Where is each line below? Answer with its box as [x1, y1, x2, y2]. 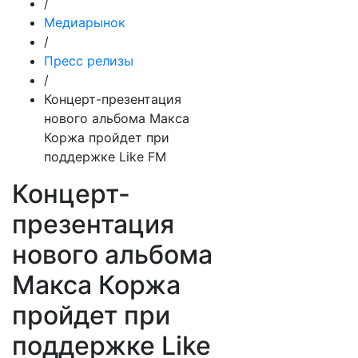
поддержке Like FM [44, 149, 166, 165]
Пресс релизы [44, 53, 133, 69]
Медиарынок [44, 14, 125, 30]
